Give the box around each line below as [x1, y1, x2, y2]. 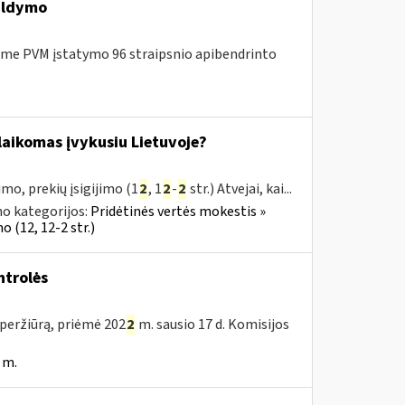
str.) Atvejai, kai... [186, 179, 292, 199]
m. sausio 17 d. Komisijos [135, 315, 289, 334]
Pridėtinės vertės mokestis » [89, 202, 266, 221]
